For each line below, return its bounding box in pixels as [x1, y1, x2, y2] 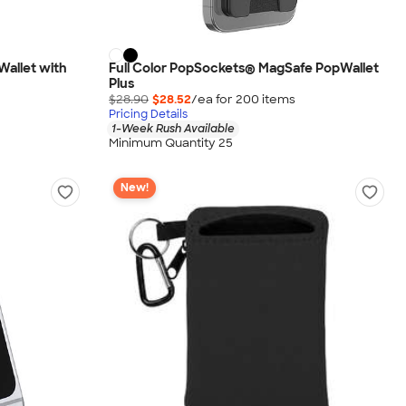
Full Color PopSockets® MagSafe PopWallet [109, 60, 379, 77]
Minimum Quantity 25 [109, 135, 233, 151]
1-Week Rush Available [111, 121, 235, 137]
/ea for [191, 92, 236, 108]
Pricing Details [109, 107, 188, 122]
